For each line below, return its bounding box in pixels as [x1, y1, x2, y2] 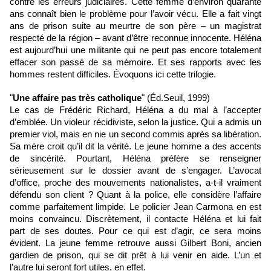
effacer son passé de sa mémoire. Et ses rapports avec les [10, 57, 261, 68]
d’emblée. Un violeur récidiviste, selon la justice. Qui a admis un [10, 117, 261, 128]
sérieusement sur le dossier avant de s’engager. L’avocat [10, 166, 261, 176]
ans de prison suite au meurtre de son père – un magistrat [10, 21, 261, 31]
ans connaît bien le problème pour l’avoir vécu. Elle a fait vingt [10, 9, 261, 19]
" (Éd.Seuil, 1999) [142, 93, 210, 103]
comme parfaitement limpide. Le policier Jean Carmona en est [10, 202, 261, 212]
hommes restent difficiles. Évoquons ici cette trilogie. [10, 70, 216, 80]
